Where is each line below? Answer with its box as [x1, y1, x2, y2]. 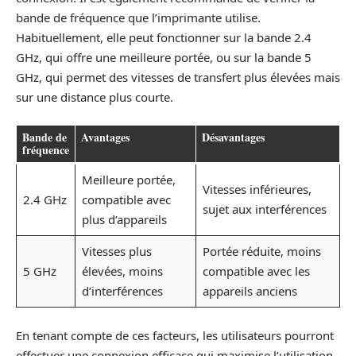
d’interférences [81, 283, 163, 299]
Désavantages [202, 129, 265, 145]
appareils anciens [202, 283, 297, 299]
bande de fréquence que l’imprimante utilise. [16, 9, 261, 25]
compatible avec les [202, 263, 310, 279]
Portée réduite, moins [202, 243, 321, 259]
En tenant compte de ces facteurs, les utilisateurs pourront [16, 327, 334, 343]
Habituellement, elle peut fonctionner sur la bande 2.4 [16, 29, 311, 45]
